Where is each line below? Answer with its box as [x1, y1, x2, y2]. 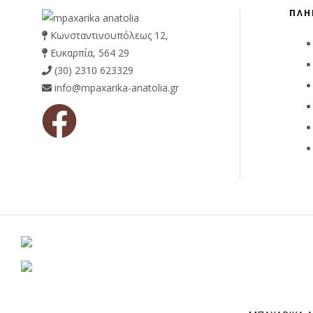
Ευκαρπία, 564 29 [48, 46, 129, 60]
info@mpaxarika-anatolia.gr [52, 81, 179, 95]
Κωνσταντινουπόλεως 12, [48, 29, 168, 43]
